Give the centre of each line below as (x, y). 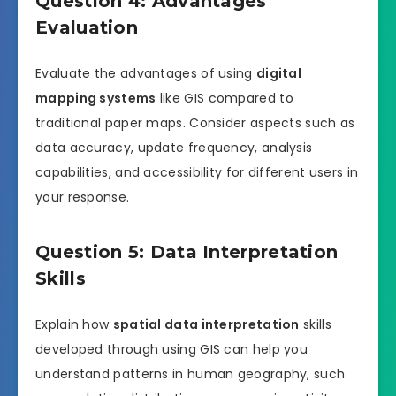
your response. (83, 197)
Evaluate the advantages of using (146, 73)
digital (279, 73)
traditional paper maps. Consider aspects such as (195, 122)
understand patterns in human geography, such (190, 373)
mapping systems (96, 98)
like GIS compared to (225, 98)
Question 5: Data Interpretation (187, 252)
